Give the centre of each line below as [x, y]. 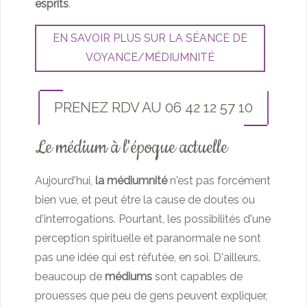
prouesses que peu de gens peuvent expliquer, [151, 296]
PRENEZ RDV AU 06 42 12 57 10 [153, 108]
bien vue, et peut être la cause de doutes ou [145, 200]
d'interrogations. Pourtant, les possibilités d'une [153, 219]
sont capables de [197, 277]
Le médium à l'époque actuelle [131, 147]
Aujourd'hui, [65, 181]
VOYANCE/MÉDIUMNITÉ [150, 58]
